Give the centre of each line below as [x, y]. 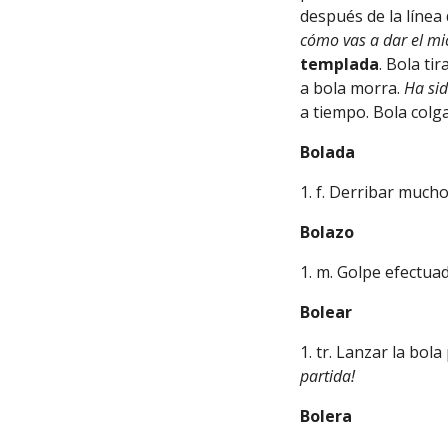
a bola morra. [350, 88]
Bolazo [327, 232]
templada [340, 64]
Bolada [328, 152]
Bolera [326, 416]
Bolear [326, 312]
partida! [328, 376]
